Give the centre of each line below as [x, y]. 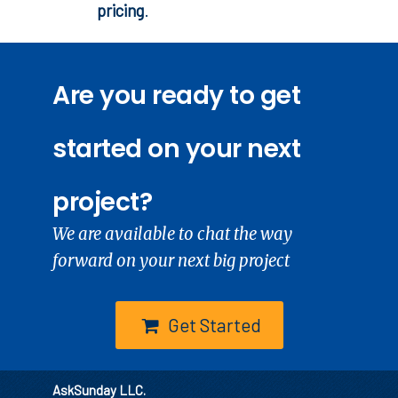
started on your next [176, 149]
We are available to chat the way [172, 234]
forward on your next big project [171, 261]
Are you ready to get [176, 96]
